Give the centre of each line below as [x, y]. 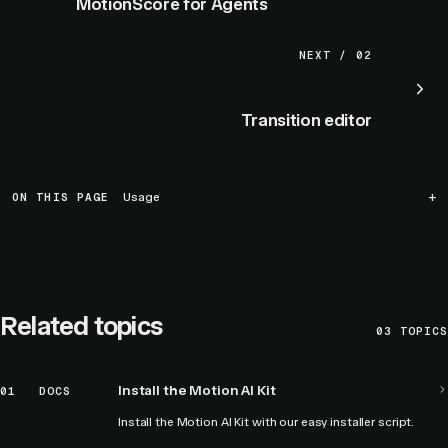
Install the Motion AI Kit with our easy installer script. [266, 422]
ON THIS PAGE [61, 197]
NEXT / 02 [335, 55]
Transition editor [306, 120]
